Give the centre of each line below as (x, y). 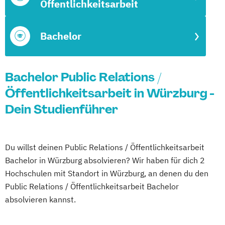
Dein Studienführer (62, 109)
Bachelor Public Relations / (83, 77)
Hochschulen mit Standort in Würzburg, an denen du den (107, 173)
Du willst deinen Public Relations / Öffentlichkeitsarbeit (105, 147)
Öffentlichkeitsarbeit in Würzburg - (109, 93)
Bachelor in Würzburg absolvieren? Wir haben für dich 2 (105, 160)
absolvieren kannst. (40, 199)
